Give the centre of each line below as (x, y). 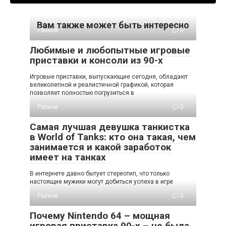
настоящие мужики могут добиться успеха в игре (101, 182)
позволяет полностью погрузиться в (82, 93)
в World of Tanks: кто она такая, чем (113, 137)
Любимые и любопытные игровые (110, 50)
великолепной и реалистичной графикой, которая (102, 85)
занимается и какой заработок (100, 147)
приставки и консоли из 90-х (96, 60)
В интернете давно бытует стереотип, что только (100, 174)
